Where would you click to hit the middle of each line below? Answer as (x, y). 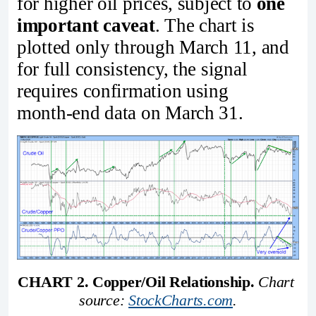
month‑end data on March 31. (130, 113)
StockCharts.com (181, 300)
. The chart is (205, 25)
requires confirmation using (123, 91)
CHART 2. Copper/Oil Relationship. (136, 281)
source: (104, 300)
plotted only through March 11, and (153, 47)
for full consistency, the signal (132, 69)
